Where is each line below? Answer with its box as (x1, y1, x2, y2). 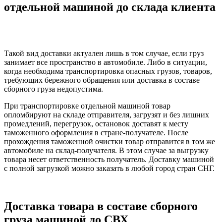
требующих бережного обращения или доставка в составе (4, 76, 200, 85)
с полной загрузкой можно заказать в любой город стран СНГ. (4, 164, 215, 173)
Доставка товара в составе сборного (4, 200, 198, 213)
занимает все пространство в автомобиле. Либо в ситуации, (4, 58, 207, 67)
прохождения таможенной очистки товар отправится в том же (4, 137, 215, 146)
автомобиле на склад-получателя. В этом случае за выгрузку (4, 146, 209, 155)
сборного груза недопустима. (4, 85, 103, 94)
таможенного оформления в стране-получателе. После (4, 128, 188, 137)
